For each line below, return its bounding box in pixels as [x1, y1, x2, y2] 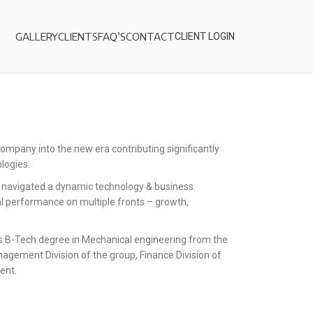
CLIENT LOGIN [175, 31, 235, 42]
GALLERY [15, 30, 58, 43]
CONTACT [126, 30, 175, 43]
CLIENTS [58, 30, 98, 43]
